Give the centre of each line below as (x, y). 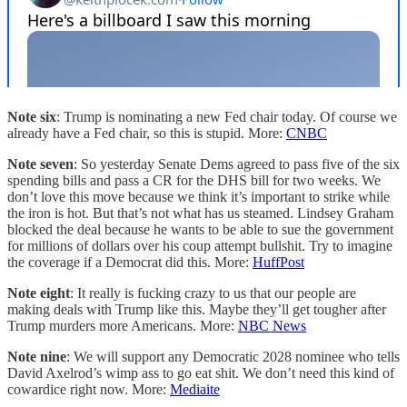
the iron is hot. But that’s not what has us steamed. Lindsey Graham (200, 213)
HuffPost (278, 262)
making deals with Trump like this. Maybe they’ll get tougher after (197, 309)
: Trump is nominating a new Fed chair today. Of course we (227, 116)
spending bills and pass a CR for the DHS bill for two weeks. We (194, 180)
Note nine (37, 356)
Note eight (39, 293)
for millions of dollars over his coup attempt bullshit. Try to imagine (200, 245)
